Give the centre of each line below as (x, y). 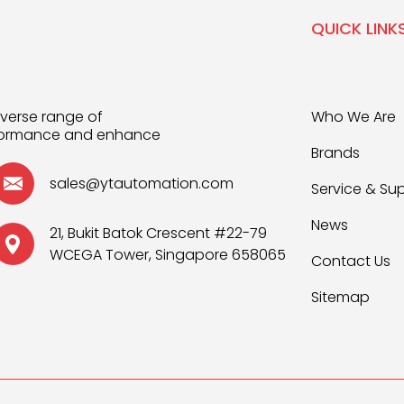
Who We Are (353, 117)
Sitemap (340, 297)
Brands (335, 153)
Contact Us (350, 261)
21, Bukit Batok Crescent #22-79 (158, 233)
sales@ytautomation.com (141, 183)
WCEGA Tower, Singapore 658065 (167, 255)
